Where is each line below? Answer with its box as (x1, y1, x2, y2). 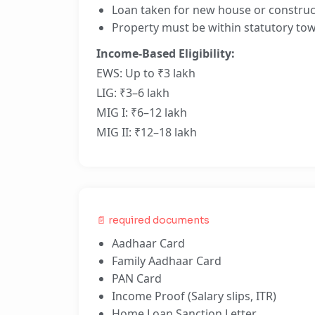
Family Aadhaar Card (112, 253, 221, 269)
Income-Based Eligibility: (96, 46, 235, 61)
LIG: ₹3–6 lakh (96, 85, 169, 101)
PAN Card (112, 271, 162, 286)
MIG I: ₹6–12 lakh (96, 105, 187, 120)
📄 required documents (96, 214, 210, 226)
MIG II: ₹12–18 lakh (96, 124, 197, 140)
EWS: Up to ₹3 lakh (96, 65, 195, 81)
